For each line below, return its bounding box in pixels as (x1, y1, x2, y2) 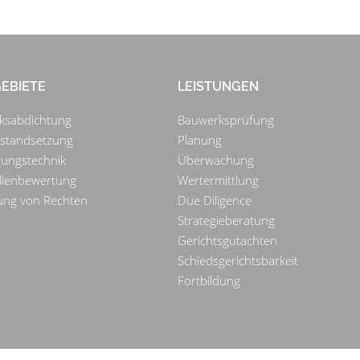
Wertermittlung (178, 172, 260, 189)
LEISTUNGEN (178, 79, 260, 95)
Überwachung (178, 152, 255, 169)
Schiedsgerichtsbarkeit (178, 252, 299, 269)
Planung (178, 132, 223, 149)
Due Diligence (178, 192, 252, 209)
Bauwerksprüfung (178, 112, 275, 129)
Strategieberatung (178, 212, 276, 229)
